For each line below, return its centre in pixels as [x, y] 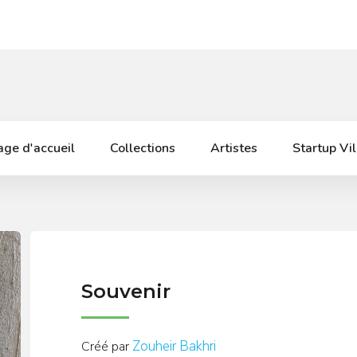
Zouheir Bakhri [174, 346]
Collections [142, 148]
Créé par [105, 346]
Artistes [233, 148]
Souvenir [126, 291]
